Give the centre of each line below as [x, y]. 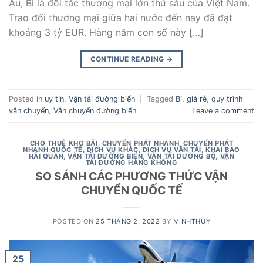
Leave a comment [223, 111]
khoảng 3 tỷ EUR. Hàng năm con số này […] [106, 32]
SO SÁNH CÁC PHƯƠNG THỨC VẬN [131, 176]
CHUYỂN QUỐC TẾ [131, 190]
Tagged [161, 99]
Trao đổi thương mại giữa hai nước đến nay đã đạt [121, 17]
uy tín [54, 99]
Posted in [27, 99]
